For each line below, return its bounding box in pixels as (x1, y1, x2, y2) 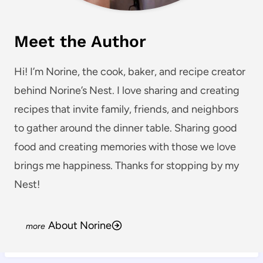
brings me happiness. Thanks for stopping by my (14, 159, 239, 173)
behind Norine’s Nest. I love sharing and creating (14, 84, 240, 97)
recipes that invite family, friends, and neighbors (14, 103, 238, 116)
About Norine (48, 219, 112, 232)
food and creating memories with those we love (14, 140, 236, 154)
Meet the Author (14, 32, 146, 52)
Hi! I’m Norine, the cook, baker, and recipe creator (14, 65, 245, 79)
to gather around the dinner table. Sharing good (14, 122, 237, 135)
